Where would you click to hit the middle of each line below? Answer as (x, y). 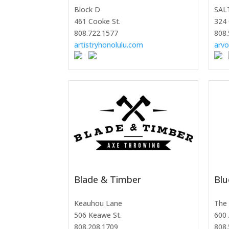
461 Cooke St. (98, 21)
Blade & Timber (108, 180)
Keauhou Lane (98, 203)
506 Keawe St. (98, 215)
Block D (87, 10)
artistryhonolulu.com (109, 45)
